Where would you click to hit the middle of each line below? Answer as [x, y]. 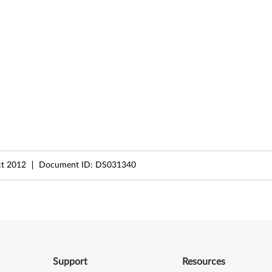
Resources [204, 261]
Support [70, 261]
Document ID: [67, 165]
